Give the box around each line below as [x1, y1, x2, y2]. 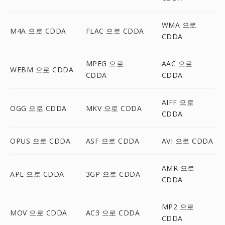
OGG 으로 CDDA [10, 103, 67, 113]
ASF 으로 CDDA [85, 136, 140, 146]
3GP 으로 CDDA [85, 169, 141, 179]
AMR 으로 [161, 163, 195, 173]
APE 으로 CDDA [10, 169, 64, 179]
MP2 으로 [161, 202, 194, 211]
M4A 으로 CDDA [10, 26, 66, 36]
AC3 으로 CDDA [85, 207, 140, 217]
